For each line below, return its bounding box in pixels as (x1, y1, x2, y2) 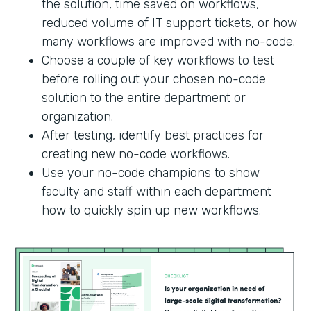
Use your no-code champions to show (42, 165, 260, 181)
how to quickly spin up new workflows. (42, 203, 261, 219)
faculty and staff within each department (42, 184, 271, 200)
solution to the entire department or (42, 90, 246, 106)
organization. (42, 109, 113, 125)
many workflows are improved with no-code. (42, 34, 295, 50)
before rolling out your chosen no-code (42, 72, 266, 87)
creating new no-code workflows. (42, 146, 230, 162)
